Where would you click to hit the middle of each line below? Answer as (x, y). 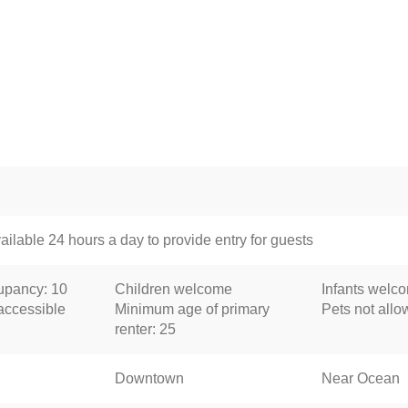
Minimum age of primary (192, 309)
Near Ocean (361, 378)
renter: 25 (145, 329)
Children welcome (173, 289)
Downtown (149, 378)
